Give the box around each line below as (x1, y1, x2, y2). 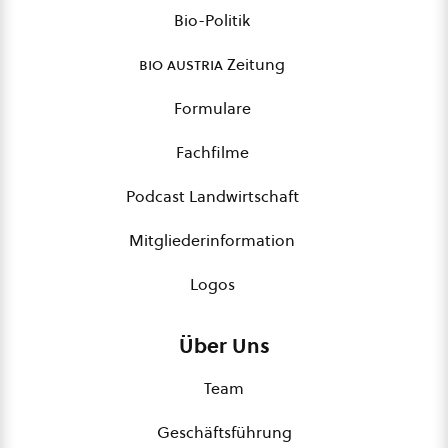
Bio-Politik (174, 9, 250, 31)
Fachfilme (175, 141, 249, 163)
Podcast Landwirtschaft (125, 185, 299, 207)
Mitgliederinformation (129, 229, 295, 251)
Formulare (173, 97, 251, 119)
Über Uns (178, 332, 270, 360)
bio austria (139, 53, 223, 75)
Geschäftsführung (156, 421, 292, 443)
